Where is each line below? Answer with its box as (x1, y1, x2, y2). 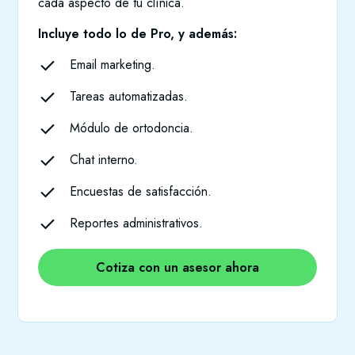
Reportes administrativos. (70, 214, 204, 233)
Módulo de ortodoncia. (70, 119, 194, 138)
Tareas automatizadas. (70, 87, 189, 106)
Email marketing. (70, 55, 156, 74)
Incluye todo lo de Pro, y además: (38, 25, 238, 44)
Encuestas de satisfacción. (70, 182, 212, 201)
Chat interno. (70, 151, 139, 170)
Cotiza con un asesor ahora (96, 258, 259, 277)
